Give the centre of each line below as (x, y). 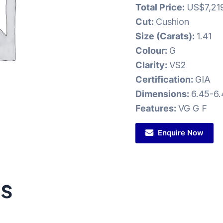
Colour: (152, 51)
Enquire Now (181, 132)
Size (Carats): (166, 36)
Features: (157, 109)
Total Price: (161, 7)
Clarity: (152, 65)
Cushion (172, 22)
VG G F (193, 109)
